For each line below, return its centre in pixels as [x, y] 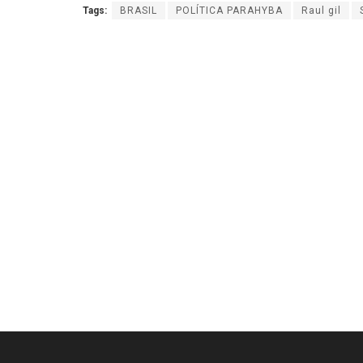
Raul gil [321, 10]
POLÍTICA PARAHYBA [229, 10]
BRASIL [139, 10]
